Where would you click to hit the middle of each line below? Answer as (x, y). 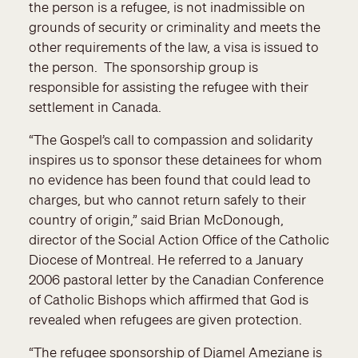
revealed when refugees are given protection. (165, 320)
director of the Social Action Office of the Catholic (179, 240)
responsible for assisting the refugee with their (169, 87)
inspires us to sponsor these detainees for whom (175, 160)
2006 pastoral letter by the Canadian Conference (176, 280)
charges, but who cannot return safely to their (167, 200)
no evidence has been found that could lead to (170, 180)
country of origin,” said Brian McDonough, (156, 220)
